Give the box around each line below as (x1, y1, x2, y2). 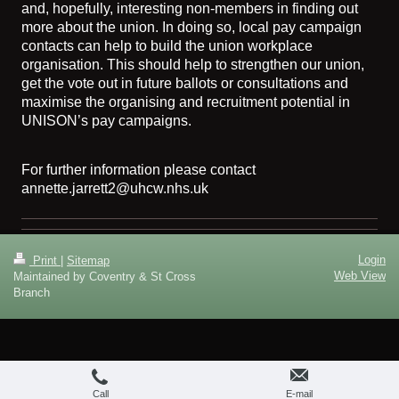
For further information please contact (21, 161, 256, 177)
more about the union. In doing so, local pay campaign (21, 19, 362, 35)
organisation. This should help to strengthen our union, (21, 56, 364, 72)
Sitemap (67, 253, 110, 267)
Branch (13, 285, 50, 299)
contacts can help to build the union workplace (21, 37, 313, 53)
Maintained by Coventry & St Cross (13, 269, 196, 283)
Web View (334, 268, 386, 282)
